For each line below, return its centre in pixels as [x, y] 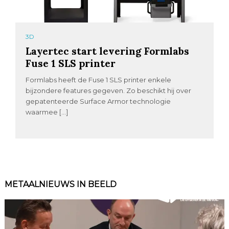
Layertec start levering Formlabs [108, 51]
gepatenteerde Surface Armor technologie [98, 101]
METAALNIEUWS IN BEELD [60, 185]
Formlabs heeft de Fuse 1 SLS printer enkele [99, 80]
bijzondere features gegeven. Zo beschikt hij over [109, 91]
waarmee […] [47, 112]
